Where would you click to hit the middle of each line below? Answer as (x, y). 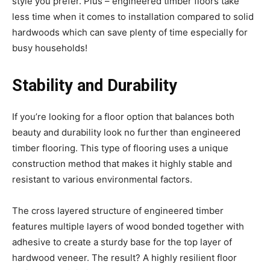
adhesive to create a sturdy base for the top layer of (122, 242)
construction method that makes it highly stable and (122, 163)
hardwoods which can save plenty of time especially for (130, 32)
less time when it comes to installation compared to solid (133, 16)
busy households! (50, 48)
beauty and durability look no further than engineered (126, 132)
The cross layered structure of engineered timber (118, 210)
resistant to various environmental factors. (102, 179)
